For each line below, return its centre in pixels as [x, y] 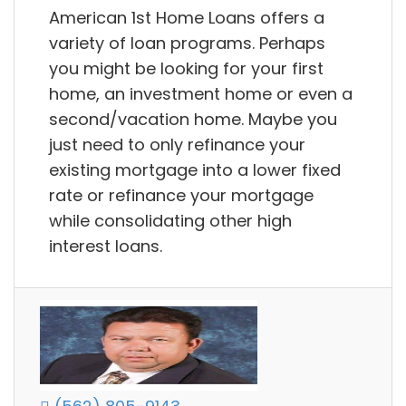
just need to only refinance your [177, 144]
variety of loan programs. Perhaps [187, 43]
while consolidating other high [170, 220]
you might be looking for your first [186, 68]
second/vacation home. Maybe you [193, 119]
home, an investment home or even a [201, 93]
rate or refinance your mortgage [181, 195]
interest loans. [106, 246]
